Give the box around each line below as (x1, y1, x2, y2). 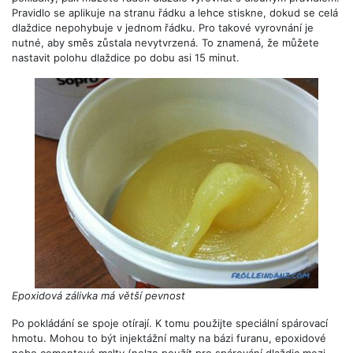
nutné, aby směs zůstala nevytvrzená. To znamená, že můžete (12, 35, 319, 49)
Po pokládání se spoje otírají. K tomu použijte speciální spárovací (12, 317, 328, 330)
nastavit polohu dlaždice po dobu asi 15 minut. (12, 50, 240, 64)
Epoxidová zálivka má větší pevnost (12, 289, 185, 303)
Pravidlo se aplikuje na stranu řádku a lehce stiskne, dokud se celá (12, 6, 338, 19)
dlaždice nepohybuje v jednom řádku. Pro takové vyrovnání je (12, 20, 314, 34)
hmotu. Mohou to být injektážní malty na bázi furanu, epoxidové (12, 332, 326, 345)
